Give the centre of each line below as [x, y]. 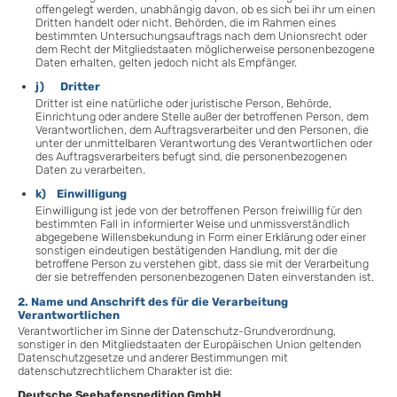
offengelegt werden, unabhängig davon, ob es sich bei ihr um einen [206, 9]
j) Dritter [68, 87]
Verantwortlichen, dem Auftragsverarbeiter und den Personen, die [202, 129]
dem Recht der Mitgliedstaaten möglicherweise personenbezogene [205, 49]
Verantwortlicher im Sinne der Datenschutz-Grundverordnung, [177, 331]
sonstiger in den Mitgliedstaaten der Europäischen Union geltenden [190, 345]
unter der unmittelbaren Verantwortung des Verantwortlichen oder [204, 143]
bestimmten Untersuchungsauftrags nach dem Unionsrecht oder [201, 35]
